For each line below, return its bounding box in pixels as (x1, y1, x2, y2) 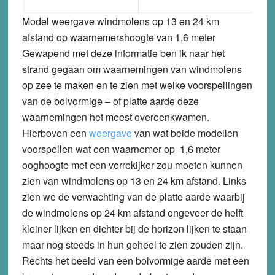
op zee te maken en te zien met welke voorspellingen (21, 77, 252, 92)
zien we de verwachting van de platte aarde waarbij (21, 189, 245, 204)
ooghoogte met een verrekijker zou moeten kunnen (21, 157, 242, 172)
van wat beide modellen (131, 125, 238, 140)
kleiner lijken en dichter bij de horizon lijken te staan (21, 221, 247, 236)
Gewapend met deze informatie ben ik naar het (21, 45, 225, 60)
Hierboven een (21, 125, 89, 140)
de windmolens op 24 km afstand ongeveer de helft (21, 205, 243, 220)
